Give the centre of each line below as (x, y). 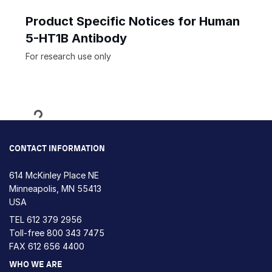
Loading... (54, 110)
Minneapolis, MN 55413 (55, 188)
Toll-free (28, 233)
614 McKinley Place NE (54, 175)
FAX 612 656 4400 (47, 246)
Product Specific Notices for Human (133, 21)
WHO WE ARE (36, 264)
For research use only (68, 56)
